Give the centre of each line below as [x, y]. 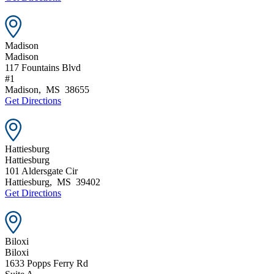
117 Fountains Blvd [43, 67]
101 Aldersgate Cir [41, 171]
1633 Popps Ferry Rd [46, 263]
